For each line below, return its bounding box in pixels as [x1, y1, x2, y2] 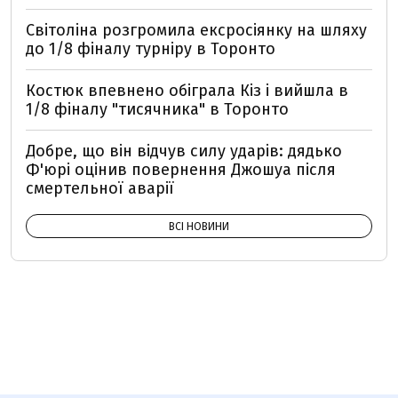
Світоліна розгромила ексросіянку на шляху [26, 20, 367, 40]
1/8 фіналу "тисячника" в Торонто [26, 99, 289, 119]
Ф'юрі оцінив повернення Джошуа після [26, 159, 336, 179]
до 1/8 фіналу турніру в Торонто [26, 38, 275, 59]
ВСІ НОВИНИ [169, 219, 229, 233]
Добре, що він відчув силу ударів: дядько [26, 140, 342, 161]
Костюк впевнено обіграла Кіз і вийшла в [26, 80, 348, 100]
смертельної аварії [26, 178, 174, 198]
